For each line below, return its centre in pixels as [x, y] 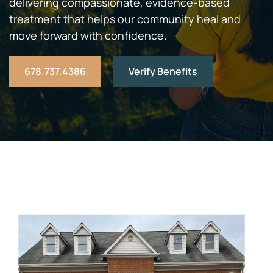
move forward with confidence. [88, 35]
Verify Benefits [163, 71]
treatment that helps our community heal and [125, 19]
